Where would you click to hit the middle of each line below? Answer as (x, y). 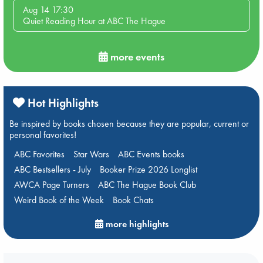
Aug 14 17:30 (48, 9)
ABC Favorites (39, 154)
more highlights (136, 224)
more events (136, 56)
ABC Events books (151, 154)
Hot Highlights (62, 102)
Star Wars (91, 154)
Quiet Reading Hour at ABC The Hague (94, 21)
